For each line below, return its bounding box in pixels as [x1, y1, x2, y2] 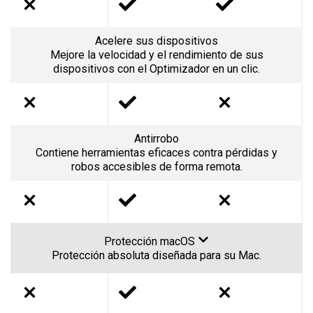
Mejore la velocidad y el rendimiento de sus [50, 48, 263, 61]
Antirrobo [134, 131, 179, 145]
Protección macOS [104, 234, 198, 248]
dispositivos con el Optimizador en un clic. [53, 61, 260, 75]
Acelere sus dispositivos [95, 34, 218, 48]
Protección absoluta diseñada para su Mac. [52, 248, 261, 262]
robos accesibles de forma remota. [71, 159, 242, 173]
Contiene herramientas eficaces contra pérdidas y [36, 145, 277, 159]
